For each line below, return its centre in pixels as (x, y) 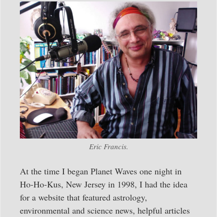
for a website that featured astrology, (84, 197)
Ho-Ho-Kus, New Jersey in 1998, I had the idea (104, 184)
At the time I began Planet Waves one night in (101, 171)
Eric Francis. (108, 147)
